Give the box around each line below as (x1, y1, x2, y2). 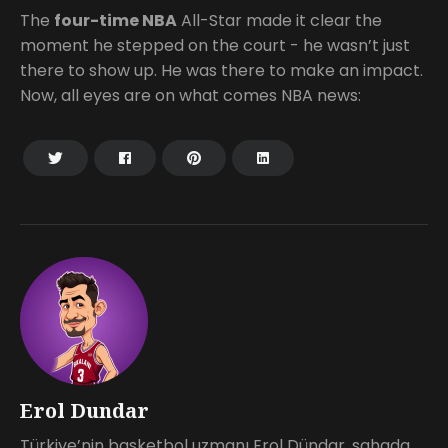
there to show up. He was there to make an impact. (20, 58, 423, 82)
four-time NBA (54, 8, 177, 32)
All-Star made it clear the (177, 8, 382, 32)
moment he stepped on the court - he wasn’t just (20, 33, 410, 57)
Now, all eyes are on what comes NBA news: (20, 83, 361, 107)
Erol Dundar (20, 396, 149, 424)
